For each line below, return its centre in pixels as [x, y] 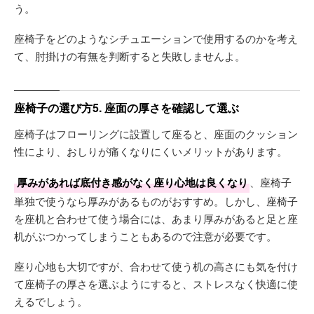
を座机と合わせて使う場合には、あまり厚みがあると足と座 [156, 218]
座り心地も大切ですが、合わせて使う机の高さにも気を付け [156, 266]
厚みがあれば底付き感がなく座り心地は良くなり [132, 182]
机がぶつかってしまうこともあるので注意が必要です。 [145, 236]
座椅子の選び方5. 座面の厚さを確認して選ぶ [127, 108]
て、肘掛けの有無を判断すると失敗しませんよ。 [130, 56]
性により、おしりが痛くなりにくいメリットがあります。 [151, 151]
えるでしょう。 [51, 301]
